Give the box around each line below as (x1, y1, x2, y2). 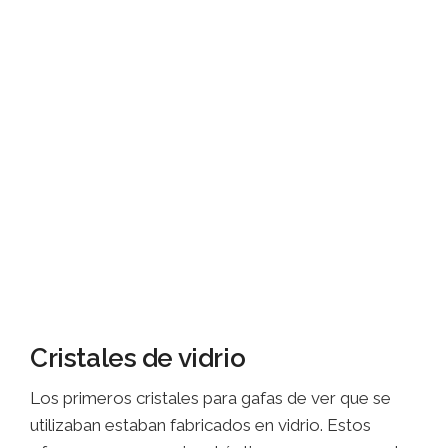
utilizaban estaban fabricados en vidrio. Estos (30, 415, 371, 436)
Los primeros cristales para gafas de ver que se (30, 388, 391, 409)
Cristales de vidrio (30, 343, 246, 374)
